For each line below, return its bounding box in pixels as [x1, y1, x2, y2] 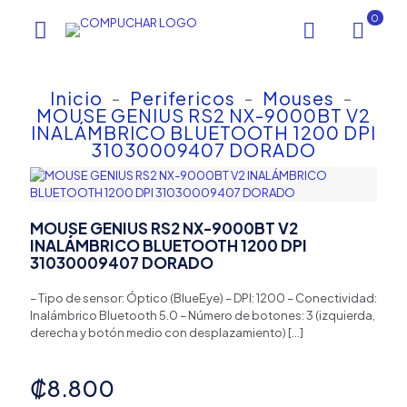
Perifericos [130, 86, 235, 109]
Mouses [263, 86, 334, 109]
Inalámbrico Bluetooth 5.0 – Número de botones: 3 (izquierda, [30, 308, 375, 323]
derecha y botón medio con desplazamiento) [30, 325, 286, 340]
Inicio [50, 86, 103, 109]
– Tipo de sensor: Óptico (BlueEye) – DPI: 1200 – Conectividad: [30, 291, 377, 305]
